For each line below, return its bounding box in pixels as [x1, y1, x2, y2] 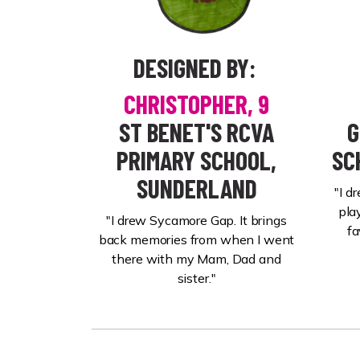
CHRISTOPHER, [124, 88, 253, 119]
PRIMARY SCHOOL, [117, 145, 276, 175]
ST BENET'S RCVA [119, 117, 274, 147]
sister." [177, 270, 216, 286]
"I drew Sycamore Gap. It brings [106, 212, 287, 228]
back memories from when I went [98, 231, 295, 247]
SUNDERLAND [136, 173, 257, 203]
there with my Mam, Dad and [112, 251, 281, 267]
